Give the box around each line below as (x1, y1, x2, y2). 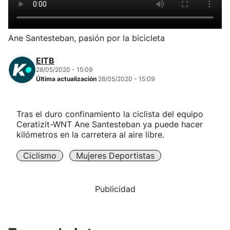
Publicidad (94, 184, 136, 194)
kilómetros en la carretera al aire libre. (16, 129, 164, 140)
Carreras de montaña (8, 124, 94, 134)
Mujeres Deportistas (76, 150, 155, 161)
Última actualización (36, 75, 98, 83)
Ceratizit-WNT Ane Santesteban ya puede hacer (16, 119, 203, 129)
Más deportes (8, 151, 64, 162)
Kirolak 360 (8, 68, 55, 78)
